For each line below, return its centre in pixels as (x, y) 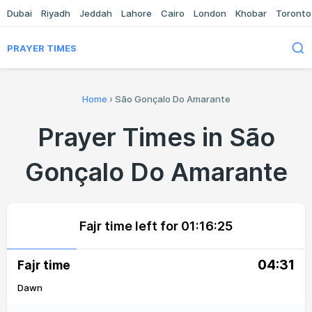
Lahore (136, 13)
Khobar (251, 13)
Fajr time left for (130, 226)
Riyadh (56, 13)
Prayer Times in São (156, 137)
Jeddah (96, 13)
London (210, 13)
